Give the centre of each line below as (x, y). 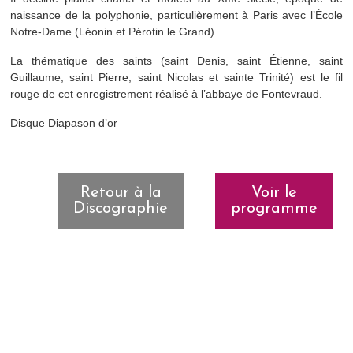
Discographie (121, 209)
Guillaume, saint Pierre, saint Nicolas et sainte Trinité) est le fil (176, 77)
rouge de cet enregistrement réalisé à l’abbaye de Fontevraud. (166, 94)
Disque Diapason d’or (64, 123)
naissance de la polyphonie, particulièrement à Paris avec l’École (176, 15)
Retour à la (121, 193)
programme (274, 209)
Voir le (274, 193)
